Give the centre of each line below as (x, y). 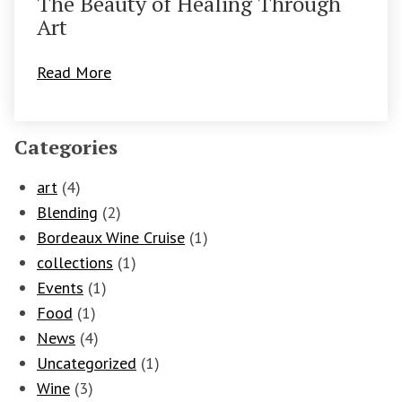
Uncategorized (87, 363)
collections (75, 263)
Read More (74, 73)
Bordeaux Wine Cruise (111, 238)
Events (60, 288)
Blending (67, 213)
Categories (66, 147)
